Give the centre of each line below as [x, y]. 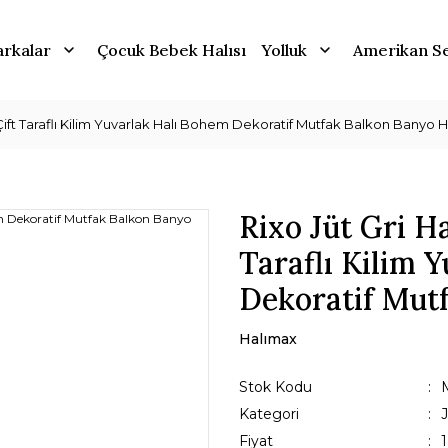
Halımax [268, 339]
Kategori [269, 414]
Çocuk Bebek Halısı [171, 50]
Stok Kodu [275, 387]
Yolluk [284, 50]
